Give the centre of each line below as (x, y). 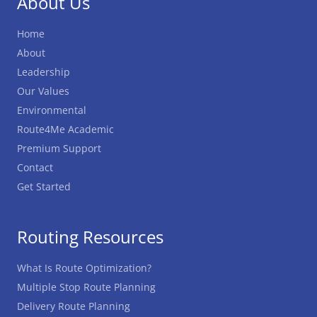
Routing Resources (90, 237)
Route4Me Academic (65, 129)
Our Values (43, 91)
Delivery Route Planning (74, 306)
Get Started (44, 186)
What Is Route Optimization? (84, 268)
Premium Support (59, 148)
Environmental (52, 110)
